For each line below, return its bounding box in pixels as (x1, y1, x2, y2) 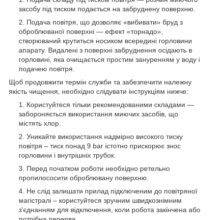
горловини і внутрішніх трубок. (19, 151, 116, 159)
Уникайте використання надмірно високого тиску (27, 132, 183, 140)
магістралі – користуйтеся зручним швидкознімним (19, 196, 182, 204)
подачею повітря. (19, 64, 75, 73)
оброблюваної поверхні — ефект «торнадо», (19, 27, 163, 35)
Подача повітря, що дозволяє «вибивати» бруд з (27, 18, 183, 26)
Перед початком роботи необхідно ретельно (27, 164, 170, 172)
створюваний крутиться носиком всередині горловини (19, 36, 192, 45)
